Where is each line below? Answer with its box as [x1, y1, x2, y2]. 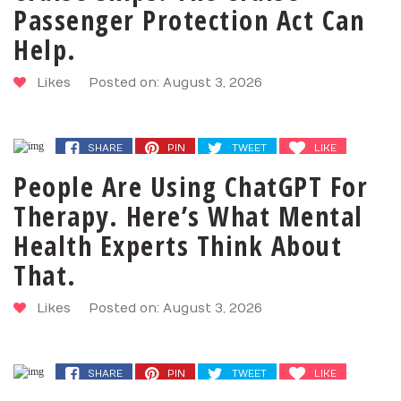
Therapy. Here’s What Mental [13, 198, 363, 235]
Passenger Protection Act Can [13, 2, 364, 39]
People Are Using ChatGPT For [13, 168, 368, 206]
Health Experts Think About [13, 227, 342, 265]
